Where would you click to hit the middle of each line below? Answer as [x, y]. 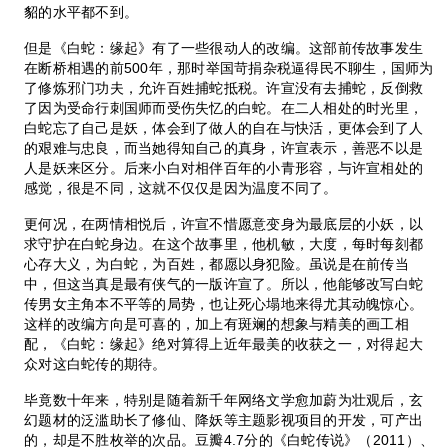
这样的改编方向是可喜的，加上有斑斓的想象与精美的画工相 [216, 323]
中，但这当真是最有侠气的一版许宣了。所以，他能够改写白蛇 [224, 283]
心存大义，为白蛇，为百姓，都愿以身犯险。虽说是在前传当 [216, 263]
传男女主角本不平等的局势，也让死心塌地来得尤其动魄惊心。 [224, 303]
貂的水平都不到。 [81, 11]
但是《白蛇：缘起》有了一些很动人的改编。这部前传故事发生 [224, 47]
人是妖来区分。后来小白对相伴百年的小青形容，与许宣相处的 [224, 167]
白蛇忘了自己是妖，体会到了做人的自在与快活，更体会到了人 [224, 127]
